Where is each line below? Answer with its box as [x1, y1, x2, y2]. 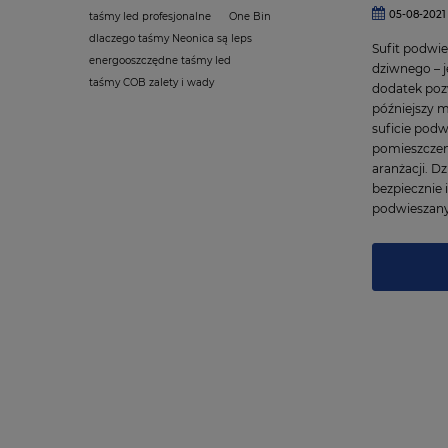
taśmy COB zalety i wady [89, 75, 214, 89]
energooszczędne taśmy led [89, 53, 231, 67]
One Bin [229, 9, 271, 23]
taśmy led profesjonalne [89, 9, 211, 23]
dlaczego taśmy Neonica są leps [89, 31, 252, 45]
